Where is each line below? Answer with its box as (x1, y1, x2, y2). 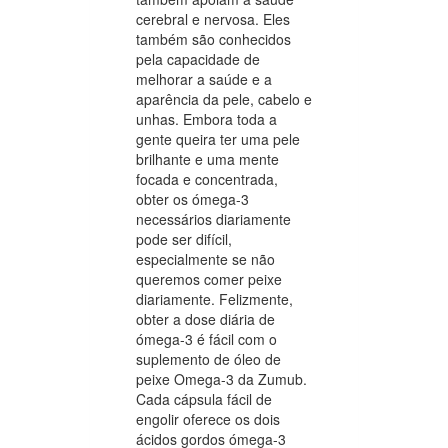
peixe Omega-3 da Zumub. (136, 368, 307, 389)
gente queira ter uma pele (136, 128, 300, 149)
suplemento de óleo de (136, 348, 281, 369)
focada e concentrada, (136, 168, 278, 189)
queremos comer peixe (136, 268, 282, 289)
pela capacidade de (136, 48, 260, 69)
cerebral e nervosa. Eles (136, 8, 290, 29)
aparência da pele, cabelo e (136, 88, 312, 109)
